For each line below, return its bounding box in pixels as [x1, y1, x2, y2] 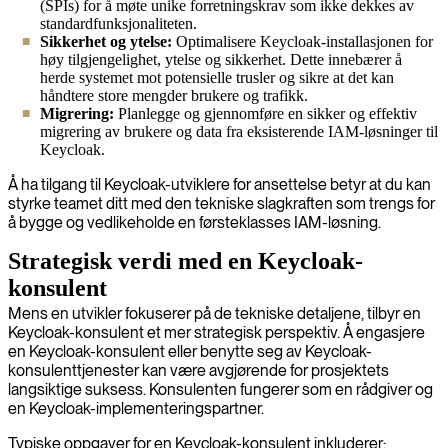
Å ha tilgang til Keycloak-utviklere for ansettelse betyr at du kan [8, 174, 431, 194]
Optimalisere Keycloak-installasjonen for [172, 32, 433, 50]
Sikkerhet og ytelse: [40, 32, 172, 50]
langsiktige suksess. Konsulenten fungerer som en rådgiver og [8, 379, 433, 399]
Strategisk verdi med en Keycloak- [8, 247, 363, 274]
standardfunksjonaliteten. [40, 14, 197, 32]
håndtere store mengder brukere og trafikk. [40, 86, 308, 104]
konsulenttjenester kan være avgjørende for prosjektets [8, 360, 389, 380]
